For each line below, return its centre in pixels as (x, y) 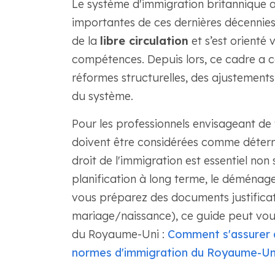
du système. (102, 96)
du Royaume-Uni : (119, 234)
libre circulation (144, 41)
